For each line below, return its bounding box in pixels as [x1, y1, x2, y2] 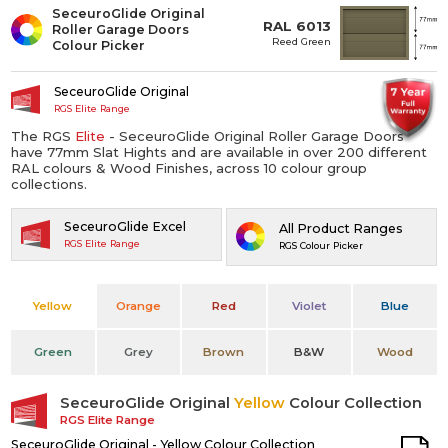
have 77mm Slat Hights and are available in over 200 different [11, 143, 428, 160]
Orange [115, 298, 161, 313]
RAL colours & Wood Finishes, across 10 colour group [11, 159, 368, 176]
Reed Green [272, 34, 332, 47]
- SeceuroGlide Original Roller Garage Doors [105, 127, 405, 144]
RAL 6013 [263, 18, 332, 34]
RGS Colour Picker [278, 240, 363, 252]
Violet [292, 298, 327, 313]
